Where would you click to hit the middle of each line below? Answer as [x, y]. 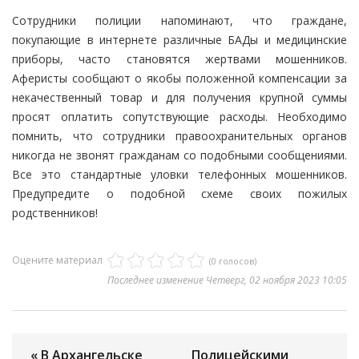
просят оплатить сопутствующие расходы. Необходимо [179, 117]
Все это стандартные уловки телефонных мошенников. [179, 175]
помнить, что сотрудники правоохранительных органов [179, 136]
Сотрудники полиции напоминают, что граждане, [179, 21]
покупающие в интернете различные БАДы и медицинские [179, 40]
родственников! [55, 213]
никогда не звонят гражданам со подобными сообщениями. [179, 155]
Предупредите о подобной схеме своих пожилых [179, 194]
